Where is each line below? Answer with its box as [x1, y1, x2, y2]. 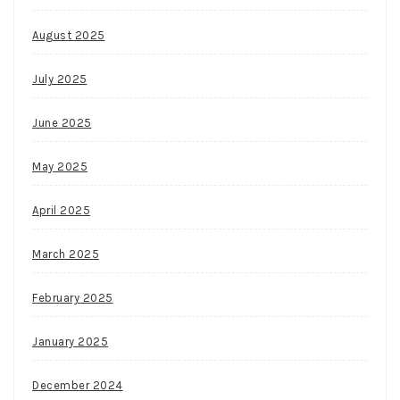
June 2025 [32, 115, 92, 129]
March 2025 [32, 246, 99, 261]
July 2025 [32, 71, 87, 86]
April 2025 [32, 203, 90, 217]
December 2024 [32, 378, 123, 392]
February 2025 [32, 290, 113, 304]
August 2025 [32, 28, 105, 42]
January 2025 [32, 334, 108, 348]
